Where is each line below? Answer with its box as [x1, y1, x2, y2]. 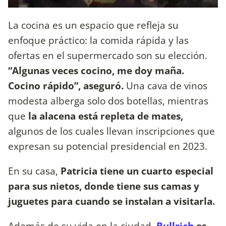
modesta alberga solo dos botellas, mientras [8, 93, 208, 107]
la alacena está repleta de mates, [28, 108, 183, 123]
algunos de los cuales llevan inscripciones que [8, 124, 215, 138]
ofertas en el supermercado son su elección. [8, 48, 207, 62]
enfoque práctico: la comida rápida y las [8, 33, 189, 47]
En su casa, [8, 163, 58, 178]
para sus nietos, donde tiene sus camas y [8, 179, 199, 193]
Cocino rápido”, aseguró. [8, 78, 124, 92]
